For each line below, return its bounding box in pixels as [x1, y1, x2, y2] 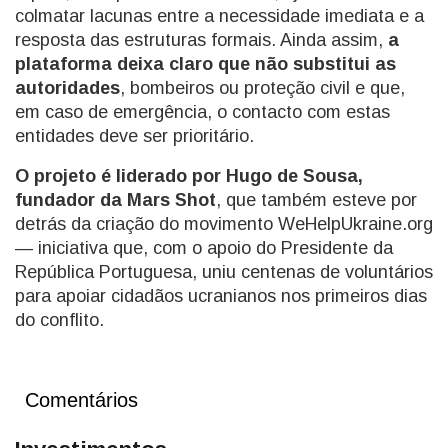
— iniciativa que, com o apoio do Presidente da [15, 238, 393, 258]
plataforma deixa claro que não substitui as [15, 54, 396, 74]
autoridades [15, 78, 120, 98]
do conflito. [15, 310, 104, 330]
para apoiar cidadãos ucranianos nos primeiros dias [15, 286, 427, 306]
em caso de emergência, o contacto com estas [15, 102, 390, 122]
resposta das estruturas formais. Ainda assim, [15, 30, 383, 50]
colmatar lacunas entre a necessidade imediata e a [15, 6, 424, 26]
